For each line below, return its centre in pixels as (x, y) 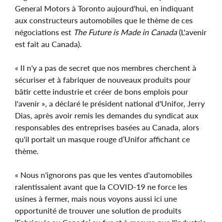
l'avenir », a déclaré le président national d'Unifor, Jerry (110, 103)
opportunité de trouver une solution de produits (98, 210)
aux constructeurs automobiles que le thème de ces (104, 20)
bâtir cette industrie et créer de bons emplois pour (102, 91)
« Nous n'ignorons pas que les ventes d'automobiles (104, 174)
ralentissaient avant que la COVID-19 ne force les (101, 186)
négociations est (44, 32)
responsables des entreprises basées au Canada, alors (107, 127)
